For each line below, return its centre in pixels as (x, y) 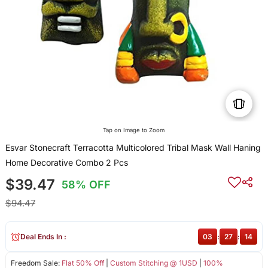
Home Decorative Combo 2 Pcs (66, 163)
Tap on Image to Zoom (134, 130)
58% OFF (86, 185)
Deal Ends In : (43, 237)
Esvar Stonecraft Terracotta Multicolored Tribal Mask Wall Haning (133, 148)
